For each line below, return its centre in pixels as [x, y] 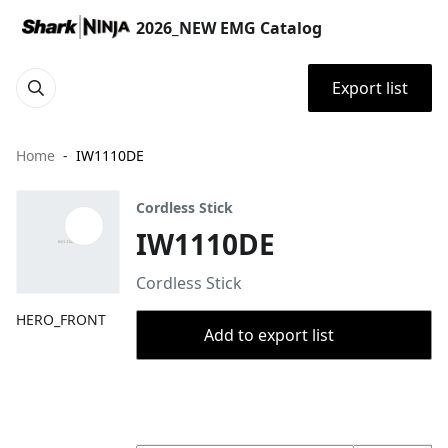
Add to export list [269, 335]
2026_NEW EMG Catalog [229, 28]
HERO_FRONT [61, 319]
